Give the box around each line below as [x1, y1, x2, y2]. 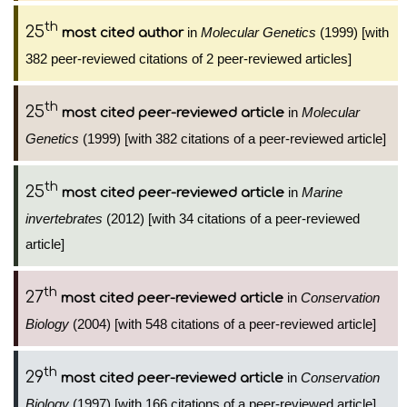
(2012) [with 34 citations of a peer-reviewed [103, 211, 360, 226]
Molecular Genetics [201, 25, 316, 40]
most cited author [62, 25, 184, 41]
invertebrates [25, 211, 103, 226]
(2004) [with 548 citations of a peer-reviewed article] [69, 316, 376, 332]
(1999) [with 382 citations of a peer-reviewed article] [79, 131, 386, 146]
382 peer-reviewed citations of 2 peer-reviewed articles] [25, 51, 352, 66]
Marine [302, 184, 342, 200]
